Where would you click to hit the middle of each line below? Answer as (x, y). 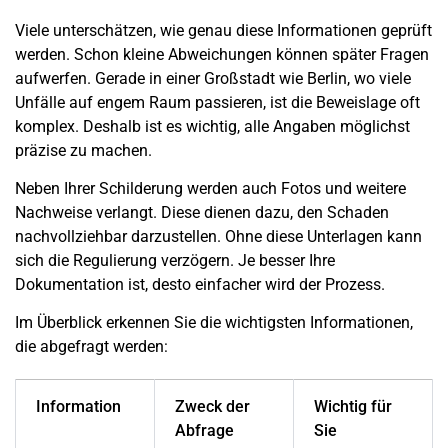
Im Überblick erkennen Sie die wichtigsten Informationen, (214, 323)
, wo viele (379, 78)
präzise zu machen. (83, 150)
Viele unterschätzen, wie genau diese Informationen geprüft (223, 30)
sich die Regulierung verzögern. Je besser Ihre (175, 261)
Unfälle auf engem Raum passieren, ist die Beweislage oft (217, 102)
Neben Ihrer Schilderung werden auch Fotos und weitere (210, 189)
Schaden (358, 213)
